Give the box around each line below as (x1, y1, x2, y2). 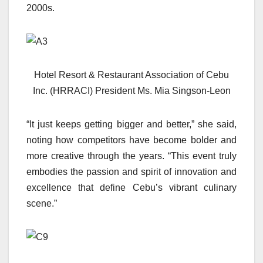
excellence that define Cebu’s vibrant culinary (26, 183, 237, 193)
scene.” (26, 198, 57, 209)
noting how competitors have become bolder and (26, 135, 237, 146)
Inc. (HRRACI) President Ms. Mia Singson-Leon (32, 86, 231, 96)
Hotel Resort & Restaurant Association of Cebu (34, 70, 229, 80)
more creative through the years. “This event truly (26, 151, 237, 161)
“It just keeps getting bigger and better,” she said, (26, 119, 237, 130)
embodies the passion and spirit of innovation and (26, 167, 237, 177)
